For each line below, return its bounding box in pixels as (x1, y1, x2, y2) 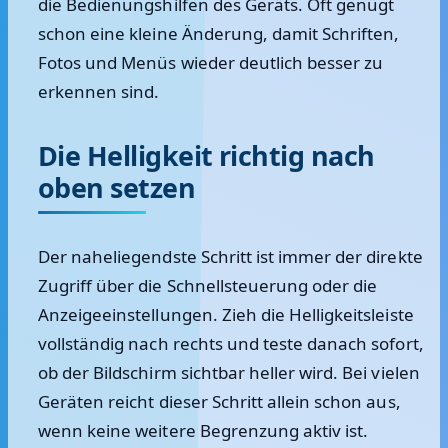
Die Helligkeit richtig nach (38, 137, 375, 174)
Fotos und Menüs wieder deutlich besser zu (38, 51, 384, 74)
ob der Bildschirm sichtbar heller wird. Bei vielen (38, 361, 420, 384)
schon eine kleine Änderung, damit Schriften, (38, 22, 400, 45)
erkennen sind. (38, 80, 160, 103)
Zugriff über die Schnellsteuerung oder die (38, 274, 378, 297)
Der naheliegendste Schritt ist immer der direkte (38, 245, 423, 268)
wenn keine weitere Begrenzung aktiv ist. (38, 419, 369, 442)
